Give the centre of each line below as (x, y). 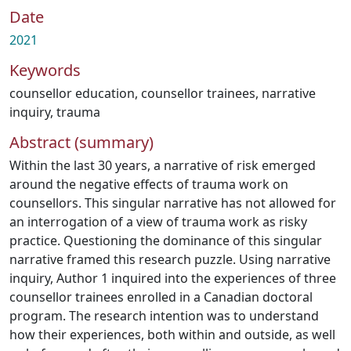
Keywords (45, 70)
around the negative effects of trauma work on (149, 184)
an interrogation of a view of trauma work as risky (158, 222)
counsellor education (72, 93)
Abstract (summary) (81, 142)
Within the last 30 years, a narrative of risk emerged (163, 165)
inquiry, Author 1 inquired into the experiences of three (173, 278)
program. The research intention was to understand (164, 316)
